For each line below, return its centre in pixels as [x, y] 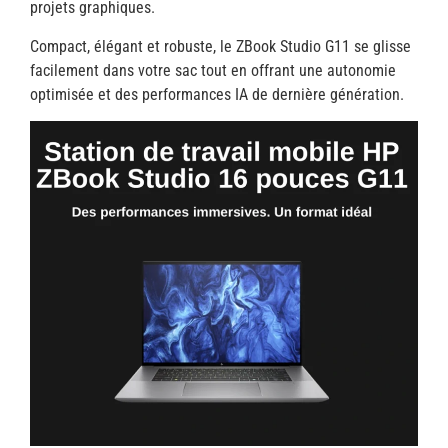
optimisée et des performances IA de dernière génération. [217, 94]
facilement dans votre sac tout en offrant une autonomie [213, 70]
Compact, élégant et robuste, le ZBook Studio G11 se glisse [220, 46]
